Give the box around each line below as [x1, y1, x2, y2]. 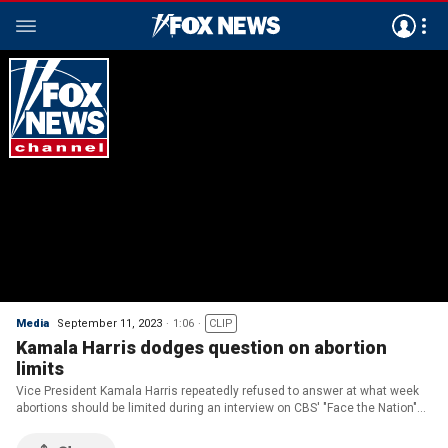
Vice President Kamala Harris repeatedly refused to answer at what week [16, 384, 419, 398]
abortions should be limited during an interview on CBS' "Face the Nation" [16, 401, 417, 415]
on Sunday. [16, 418, 76, 432]
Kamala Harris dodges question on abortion [16, 337, 387, 358]
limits [16, 358, 64, 379]
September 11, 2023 [57, 317, 162, 330]
